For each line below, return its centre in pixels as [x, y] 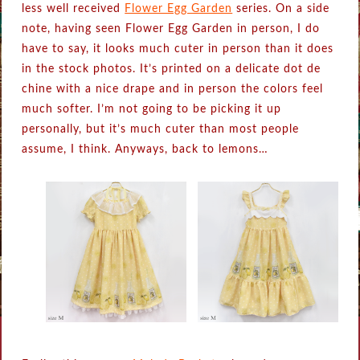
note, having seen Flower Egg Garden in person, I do [171, 29]
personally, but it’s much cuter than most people [161, 129]
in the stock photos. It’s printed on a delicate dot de [172, 69]
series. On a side [281, 9]
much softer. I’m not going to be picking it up [152, 109]
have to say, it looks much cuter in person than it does [178, 49]
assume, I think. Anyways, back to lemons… [145, 149]
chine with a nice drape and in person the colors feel [173, 89]
